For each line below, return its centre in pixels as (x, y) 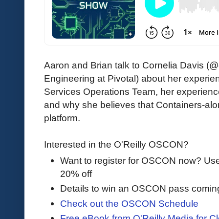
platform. (62, 118)
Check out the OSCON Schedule (129, 203)
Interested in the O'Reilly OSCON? (118, 144)
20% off (76, 174)
